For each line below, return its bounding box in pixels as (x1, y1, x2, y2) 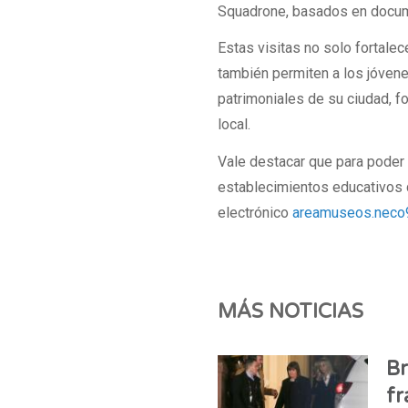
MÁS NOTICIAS (218, 300, 364, 324)
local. (218, 116, 251, 134)
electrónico (218, 203, 293, 221)
